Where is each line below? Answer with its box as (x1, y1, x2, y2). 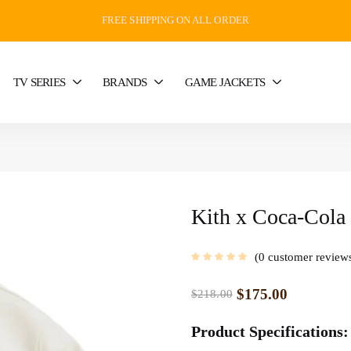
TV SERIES (13, 75, 65, 89)
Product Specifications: (191, 322, 349, 340)
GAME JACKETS (184, 75, 265, 89)
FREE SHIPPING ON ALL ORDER (102, 14, 249, 26)
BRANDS (103, 75, 147, 89)
